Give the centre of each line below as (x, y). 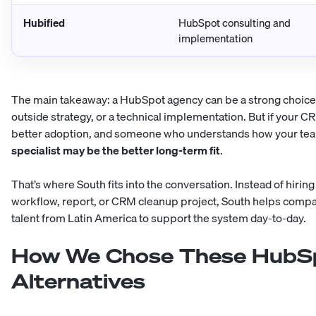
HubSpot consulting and (235, 23)
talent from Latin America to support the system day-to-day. (159, 218)
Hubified (44, 23)
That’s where (44, 184)
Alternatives (78, 281)
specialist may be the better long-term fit (116, 151)
